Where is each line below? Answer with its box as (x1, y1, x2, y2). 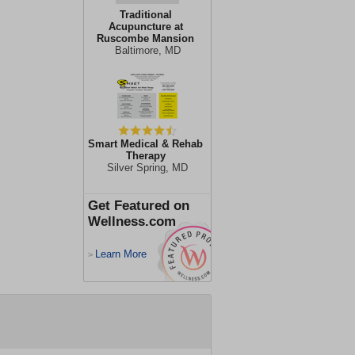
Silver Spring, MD (107, 162, 188, 174)
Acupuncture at (108, 21, 183, 32)
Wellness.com (88, 214, 176, 229)
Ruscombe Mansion (97, 32, 194, 44)
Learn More (95, 248, 147, 260)
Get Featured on (88, 198, 189, 213)
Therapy (125, 150, 166, 162)
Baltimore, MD (114, 44, 181, 56)
